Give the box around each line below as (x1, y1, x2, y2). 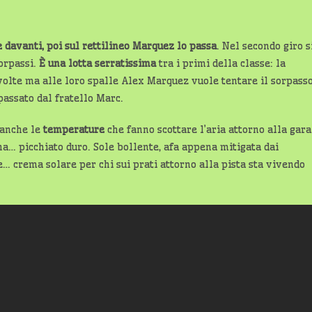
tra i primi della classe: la (156, 57, 286, 70)
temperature (43, 123, 107, 136)
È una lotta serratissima (39, 57, 156, 70)
